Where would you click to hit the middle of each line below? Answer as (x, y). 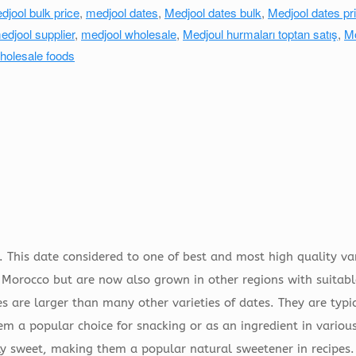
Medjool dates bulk (213, 13)
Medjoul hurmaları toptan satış (260, 34)
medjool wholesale (129, 34)
